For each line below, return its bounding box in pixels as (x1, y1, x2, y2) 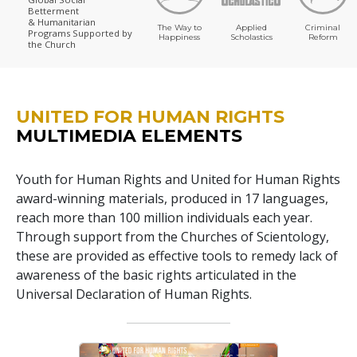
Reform (308, 31, 338, 42)
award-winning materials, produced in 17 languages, (16, 189, 328, 207)
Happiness (159, 31, 200, 42)
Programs (28, 27, 73, 40)
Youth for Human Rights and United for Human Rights (16, 170, 340, 188)
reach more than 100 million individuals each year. (16, 208, 312, 226)
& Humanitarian (28, 16, 96, 29)
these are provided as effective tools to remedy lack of (16, 246, 338, 265)
